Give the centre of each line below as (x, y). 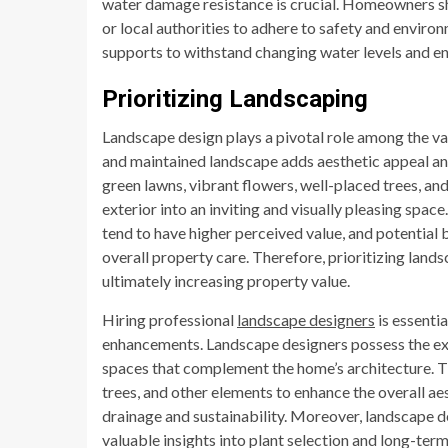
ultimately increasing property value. (226, 280)
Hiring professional (169, 319)
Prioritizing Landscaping (235, 98)
